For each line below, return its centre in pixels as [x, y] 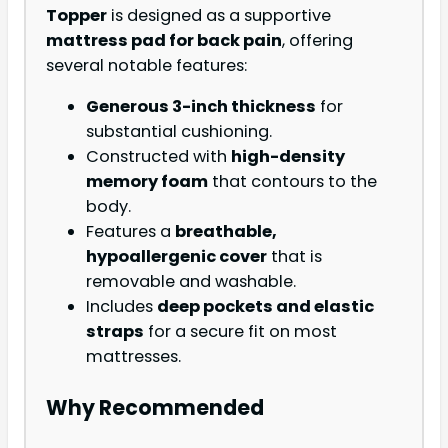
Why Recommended [155, 408]
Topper [76, 15]
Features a [130, 231]
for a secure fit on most [240, 331]
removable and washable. [191, 281]
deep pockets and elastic [265, 306]
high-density [288, 156]
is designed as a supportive [219, 15]
